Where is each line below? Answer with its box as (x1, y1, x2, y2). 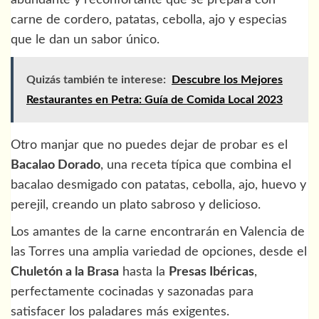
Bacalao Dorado (11, 158, 100, 172)
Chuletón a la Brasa (11, 265, 119, 278)
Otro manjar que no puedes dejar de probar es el (11, 138, 288, 152)
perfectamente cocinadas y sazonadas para (11, 285, 253, 298)
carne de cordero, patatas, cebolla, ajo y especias (11, 13, 287, 26)
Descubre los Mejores (172, 73, 283, 85)
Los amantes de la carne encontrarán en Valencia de (11, 225, 305, 239)
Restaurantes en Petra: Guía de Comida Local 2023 (26, 93, 283, 105)
